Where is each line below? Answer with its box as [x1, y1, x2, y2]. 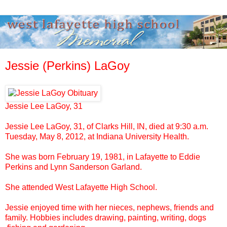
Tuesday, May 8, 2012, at [5, 132, 96, 141]
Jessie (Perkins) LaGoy [5, 59, 130, 73]
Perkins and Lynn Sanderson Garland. [5, 162, 142, 171]
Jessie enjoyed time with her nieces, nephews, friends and [5, 203, 214, 212]
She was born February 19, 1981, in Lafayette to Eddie [5, 152, 200, 161]
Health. [161, 132, 189, 141]
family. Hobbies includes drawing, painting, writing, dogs [5, 213, 206, 222]
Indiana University [96, 132, 161, 141]
